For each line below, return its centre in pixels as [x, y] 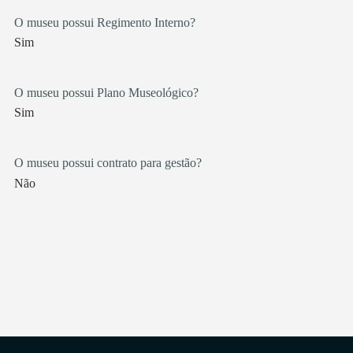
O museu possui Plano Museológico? [106, 92]
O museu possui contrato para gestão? [108, 163]
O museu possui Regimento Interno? [104, 22]
